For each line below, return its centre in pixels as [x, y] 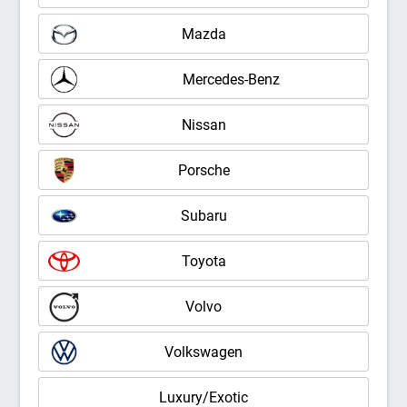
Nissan [203, 124]
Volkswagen [203, 352]
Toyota [203, 261]
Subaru [203, 215]
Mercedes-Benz [231, 79]
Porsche [203, 170]
